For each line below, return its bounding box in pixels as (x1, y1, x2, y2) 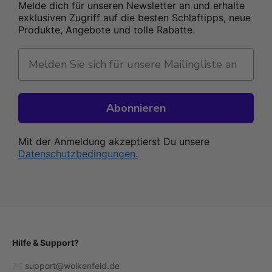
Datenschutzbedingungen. (18, 147, 138, 160)
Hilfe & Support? (12, 237, 79, 248)
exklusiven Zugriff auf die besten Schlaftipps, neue (18, 11, 251, 24)
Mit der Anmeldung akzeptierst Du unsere (18, 135, 209, 148)
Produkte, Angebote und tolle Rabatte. (18, 23, 195, 36)
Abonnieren (106, 100, 166, 115)
